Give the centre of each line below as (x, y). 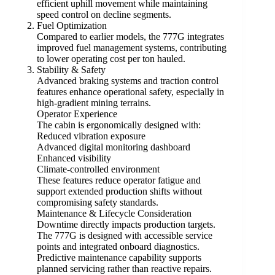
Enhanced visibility (74, 158)
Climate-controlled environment (98, 169)
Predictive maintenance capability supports (119, 258)
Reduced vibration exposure (91, 136)
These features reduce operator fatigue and (119, 180)
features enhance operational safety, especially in (130, 92)
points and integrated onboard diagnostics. (118, 247)
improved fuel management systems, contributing (132, 48)
